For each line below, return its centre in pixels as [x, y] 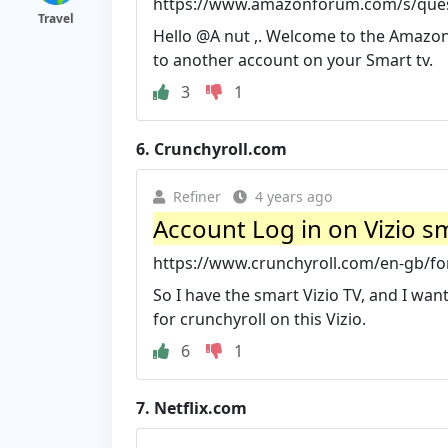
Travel [56, 18]
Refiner [197, 196]
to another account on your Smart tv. [293, 59]
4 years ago [293, 196]
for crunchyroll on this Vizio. [259, 318]
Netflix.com [200, 407]
